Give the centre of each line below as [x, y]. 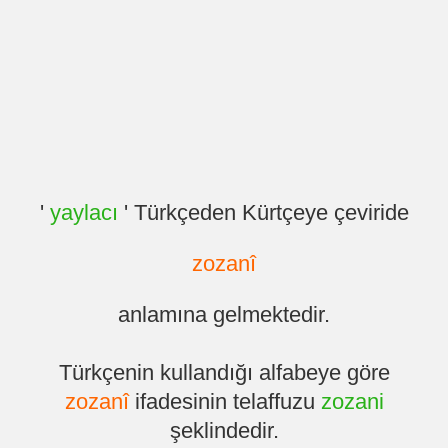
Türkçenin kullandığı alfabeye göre [224, 373]
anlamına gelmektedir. [224, 315]
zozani [352, 402]
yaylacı [83, 213]
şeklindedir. [224, 431]
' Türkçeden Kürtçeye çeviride [263, 213]
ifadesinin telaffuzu [224, 402]
